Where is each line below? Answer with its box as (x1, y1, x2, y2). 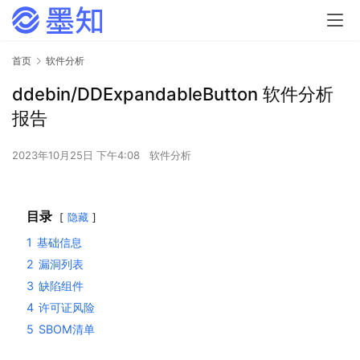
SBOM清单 (39, 322, 95, 337)
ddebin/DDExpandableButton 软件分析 (12, 84, 333, 105)
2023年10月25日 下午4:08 (12, 149, 143, 162)
